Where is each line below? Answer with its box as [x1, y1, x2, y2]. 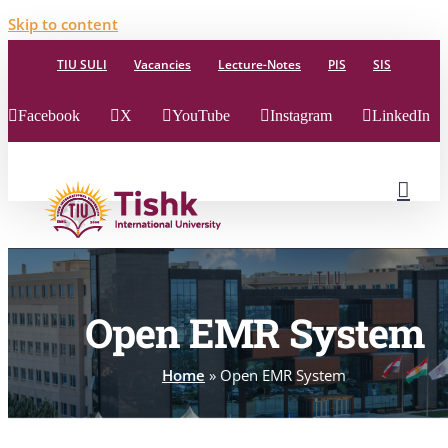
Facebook [18, 107, 80, 124]
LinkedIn [372, 107, 430, 124]
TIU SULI [57, 56, 107, 73]
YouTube [172, 107, 230, 124]
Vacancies [134, 56, 191, 73]
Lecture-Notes [218, 56, 301, 73]
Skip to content [8, 14, 118, 34]
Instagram [270, 107, 332, 124]
